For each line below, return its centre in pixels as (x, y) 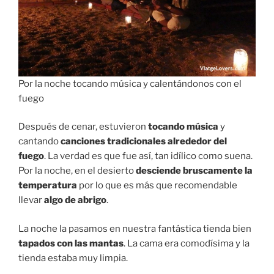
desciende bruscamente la (194, 171)
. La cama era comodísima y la (187, 243)
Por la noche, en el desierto (77, 171)
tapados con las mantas (71, 243)
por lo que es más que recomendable (157, 186)
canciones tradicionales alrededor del (144, 142)
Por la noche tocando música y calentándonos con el (130, 83)
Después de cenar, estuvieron (82, 127)
